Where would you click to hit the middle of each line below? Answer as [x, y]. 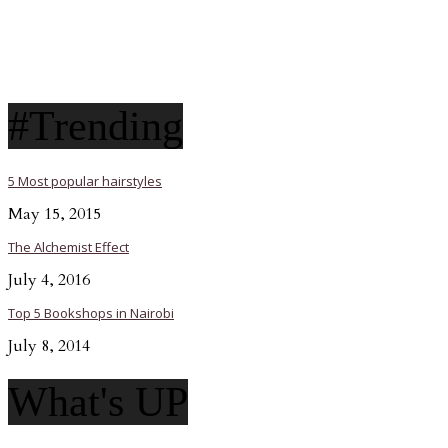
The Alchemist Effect [68, 246]
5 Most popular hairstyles [85, 180]
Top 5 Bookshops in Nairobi [91, 312]
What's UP [98, 401]
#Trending [95, 126]
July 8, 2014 [49, 345]
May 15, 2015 [54, 213]
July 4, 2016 [49, 279]
